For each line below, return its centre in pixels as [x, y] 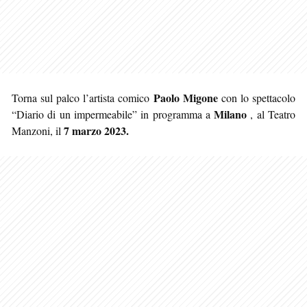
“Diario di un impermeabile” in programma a [113, 114]
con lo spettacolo [257, 97]
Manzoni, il [38, 130]
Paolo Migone [185, 97]
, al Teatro [273, 114]
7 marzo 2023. [96, 130]
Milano [232, 114]
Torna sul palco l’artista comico [83, 97]
